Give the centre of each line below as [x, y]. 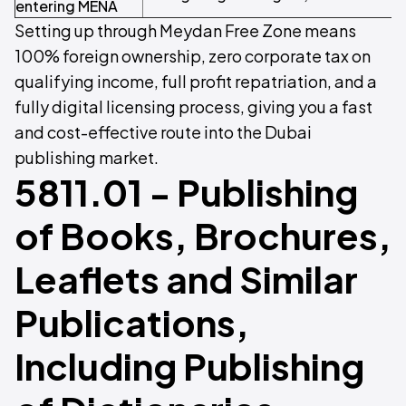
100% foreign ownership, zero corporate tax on [193, 56]
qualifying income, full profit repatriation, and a [196, 81]
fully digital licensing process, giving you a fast [193, 106]
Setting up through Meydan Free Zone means [185, 30]
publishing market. [87, 157]
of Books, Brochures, [203, 235]
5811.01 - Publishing [186, 192]
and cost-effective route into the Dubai [163, 132]
